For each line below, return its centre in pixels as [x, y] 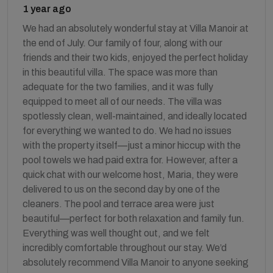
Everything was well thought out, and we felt [116, 233]
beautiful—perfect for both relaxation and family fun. [133, 218]
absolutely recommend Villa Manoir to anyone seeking [136, 262]
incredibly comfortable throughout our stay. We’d [125, 247]
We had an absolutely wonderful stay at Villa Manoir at [136, 28]
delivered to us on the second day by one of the [121, 189]
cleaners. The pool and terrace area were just [119, 204]
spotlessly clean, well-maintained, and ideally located [135, 116]
